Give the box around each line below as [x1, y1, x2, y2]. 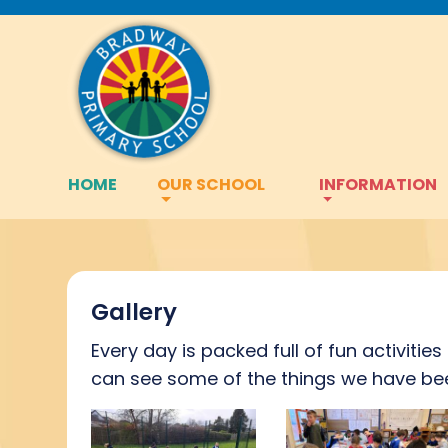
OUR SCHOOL [157, 172, 265, 196]
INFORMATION [318, 172, 437, 196]
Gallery [91, 295, 177, 328]
